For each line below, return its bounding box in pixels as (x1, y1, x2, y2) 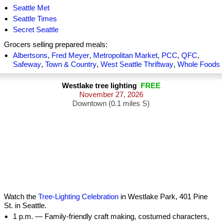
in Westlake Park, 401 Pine (118, 192, 208, 201)
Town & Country (45, 60, 97, 68)
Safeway (13, 60, 41, 68)
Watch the (4, 192, 38, 201)
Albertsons (13, 51, 48, 59)
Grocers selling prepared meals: (4, 40, 108, 49)
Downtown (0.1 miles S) (72, 99, 150, 108)
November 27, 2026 (79, 90, 143, 99)
